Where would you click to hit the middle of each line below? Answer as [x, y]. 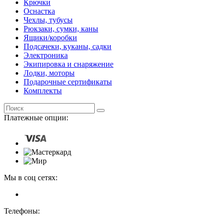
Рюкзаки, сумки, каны [61, 28]
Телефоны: [22, 211]
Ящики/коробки [50, 37]
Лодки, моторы [49, 73]
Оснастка [39, 11]
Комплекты [43, 90]
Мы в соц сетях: [31, 177]
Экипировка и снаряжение [69, 64]
